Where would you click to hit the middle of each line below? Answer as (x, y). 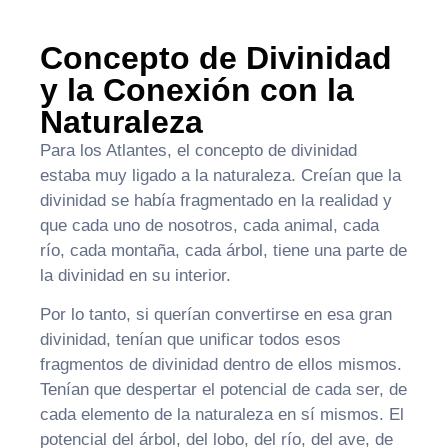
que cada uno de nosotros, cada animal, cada (209, 226)
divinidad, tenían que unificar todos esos (190, 340)
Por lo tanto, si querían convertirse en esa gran (216, 315)
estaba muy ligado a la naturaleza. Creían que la (220, 176)
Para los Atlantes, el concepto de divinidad (198, 151)
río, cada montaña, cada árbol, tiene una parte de (223, 251)
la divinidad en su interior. (135, 276)
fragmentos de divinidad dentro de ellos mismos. (221, 365)
